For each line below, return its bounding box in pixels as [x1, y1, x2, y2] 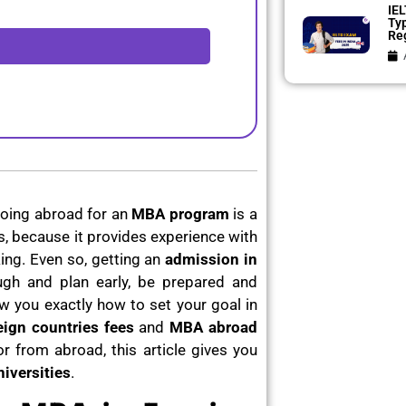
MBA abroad [169, 317, 258, 336]
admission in [165, 249, 258, 268]
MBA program [131, 204, 234, 223]
